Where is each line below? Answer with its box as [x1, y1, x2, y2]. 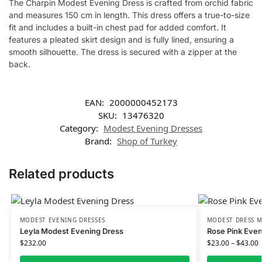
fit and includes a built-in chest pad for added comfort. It [9, 22, 226, 33]
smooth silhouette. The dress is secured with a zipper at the [9, 47, 237, 57]
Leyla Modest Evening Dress [19, 226, 123, 236]
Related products [9, 166, 114, 181]
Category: [60, 122, 101, 134]
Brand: [85, 135, 114, 147]
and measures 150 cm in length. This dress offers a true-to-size [9, 10, 250, 20]
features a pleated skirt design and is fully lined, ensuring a [9, 35, 234, 45]
